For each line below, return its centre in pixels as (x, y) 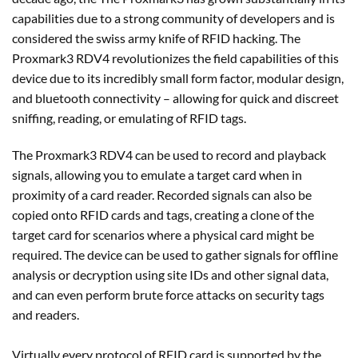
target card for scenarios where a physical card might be (163, 234)
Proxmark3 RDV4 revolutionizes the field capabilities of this (175, 58)
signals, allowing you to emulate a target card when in (157, 174)
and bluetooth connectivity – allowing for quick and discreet (175, 97)
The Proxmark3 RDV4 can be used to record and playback (169, 154)
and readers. (46, 314)
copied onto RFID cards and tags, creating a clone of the (163, 214)
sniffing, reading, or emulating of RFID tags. (129, 117)
